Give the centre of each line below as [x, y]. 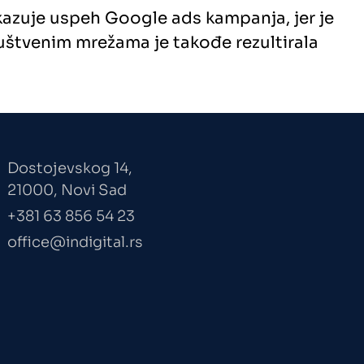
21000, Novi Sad [67, 190]
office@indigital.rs [75, 242]
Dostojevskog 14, [69, 168]
